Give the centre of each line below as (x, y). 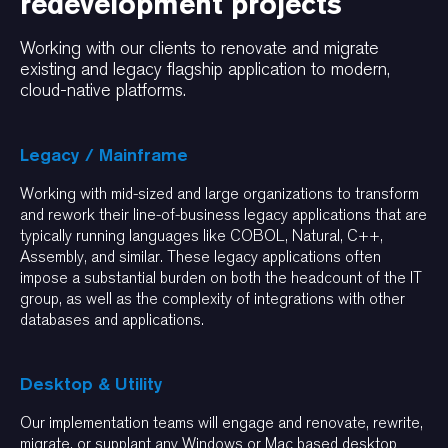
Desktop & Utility (91, 383)
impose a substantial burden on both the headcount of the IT (221, 277)
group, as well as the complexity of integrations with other (212, 298)
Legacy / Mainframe (104, 154)
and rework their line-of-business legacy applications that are (223, 214)
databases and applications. (112, 319)
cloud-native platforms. (103, 90)
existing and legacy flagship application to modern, (205, 69)
